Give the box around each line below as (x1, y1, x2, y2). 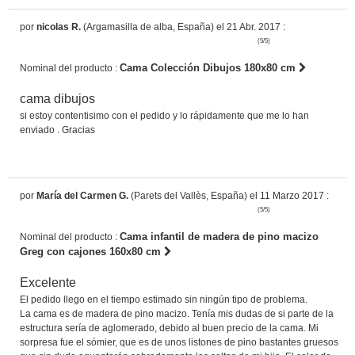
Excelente (20, 275, 76, 289)
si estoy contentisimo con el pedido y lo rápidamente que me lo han (20, 109, 309, 121)
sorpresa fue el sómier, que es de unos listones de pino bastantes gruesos (20, 336, 338, 348)
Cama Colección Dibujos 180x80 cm (120, 61, 299, 74)
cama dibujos (20, 91, 95, 105)
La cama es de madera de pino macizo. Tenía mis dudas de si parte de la (20, 307, 334, 319)
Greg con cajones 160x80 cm (20, 245, 164, 258)
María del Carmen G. (36, 189, 128, 201)
